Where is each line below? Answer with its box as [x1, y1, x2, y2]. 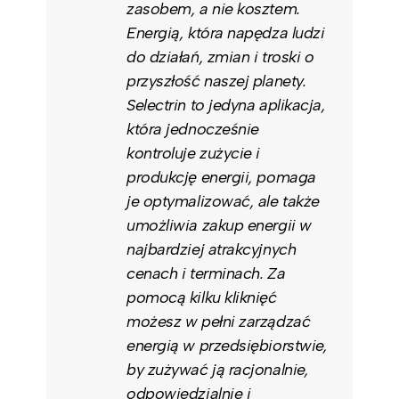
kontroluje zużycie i [126, 142, 261, 163]
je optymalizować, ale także [126, 191, 320, 211]
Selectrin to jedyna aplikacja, [126, 94, 326, 115]
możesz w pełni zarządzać [126, 311, 311, 331]
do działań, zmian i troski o [126, 46, 314, 67]
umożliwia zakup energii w [126, 215, 312, 235]
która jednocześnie [126, 118, 259, 139]
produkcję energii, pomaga [126, 167, 316, 187]
